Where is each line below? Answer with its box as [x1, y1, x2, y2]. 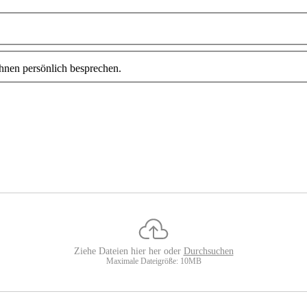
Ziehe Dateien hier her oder [73, 246, 184, 257]
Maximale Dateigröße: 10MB [106, 256, 201, 267]
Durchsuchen [183, 246, 234, 257]
